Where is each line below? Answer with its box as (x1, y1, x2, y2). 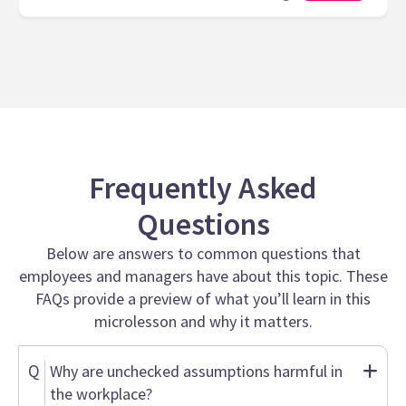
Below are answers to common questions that (45, 242, 361, 264)
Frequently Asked (89, 168, 317, 207)
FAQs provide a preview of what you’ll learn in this (35, 287, 371, 309)
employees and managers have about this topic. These (18, 265, 388, 286)
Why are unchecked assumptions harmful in (50, 361, 343, 382)
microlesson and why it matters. (93, 310, 313, 332)
